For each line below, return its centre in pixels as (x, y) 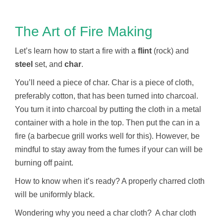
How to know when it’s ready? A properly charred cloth (110, 181)
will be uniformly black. (55, 195)
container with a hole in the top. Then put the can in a (107, 123)
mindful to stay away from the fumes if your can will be (109, 150)
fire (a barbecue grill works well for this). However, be (107, 136)
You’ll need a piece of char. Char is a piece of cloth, (104, 83)
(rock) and (170, 51)
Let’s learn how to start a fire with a (76, 51)
